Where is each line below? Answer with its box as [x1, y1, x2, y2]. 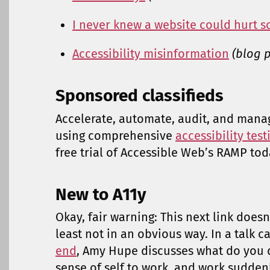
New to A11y [55, 184, 146, 204]
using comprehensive [55, 128, 175, 143]
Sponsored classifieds [55, 86, 224, 106]
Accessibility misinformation [72, 46, 229, 61]
